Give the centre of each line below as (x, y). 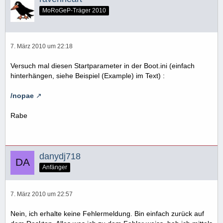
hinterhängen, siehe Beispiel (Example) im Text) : (88, 75)
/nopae (22, 95)
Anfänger (55, 167)
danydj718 (60, 156)
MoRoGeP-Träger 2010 (74, 10)
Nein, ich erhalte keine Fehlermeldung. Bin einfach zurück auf (107, 213)
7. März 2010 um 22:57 (42, 194)
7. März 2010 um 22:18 (42, 46)
